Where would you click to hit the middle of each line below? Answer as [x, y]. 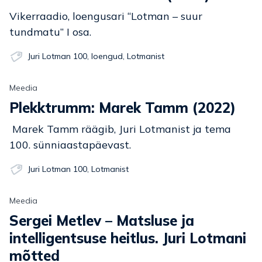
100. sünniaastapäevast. [70, 145]
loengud [107, 56]
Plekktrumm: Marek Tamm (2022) [127, 108]
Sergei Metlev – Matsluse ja [14, 220]
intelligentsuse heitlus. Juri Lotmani [128, 238]
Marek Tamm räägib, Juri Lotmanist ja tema [120, 129]
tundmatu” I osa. [50, 32]
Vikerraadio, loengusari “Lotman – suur [106, 16]
